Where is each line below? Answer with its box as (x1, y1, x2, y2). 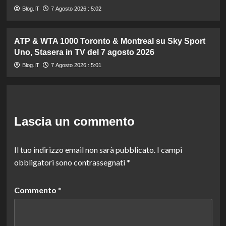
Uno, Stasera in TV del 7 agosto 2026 (14, 47, 154, 56)
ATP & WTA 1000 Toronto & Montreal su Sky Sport (14, 36, 205, 45)
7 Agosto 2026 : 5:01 (50, 62, 101, 68)
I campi (156, 144, 182, 154)
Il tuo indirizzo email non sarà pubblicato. (14, 144, 155, 154)
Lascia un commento (14, 114, 135, 128)
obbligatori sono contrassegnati (14, 157, 127, 167)
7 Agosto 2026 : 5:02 (50, 5, 101, 12)
